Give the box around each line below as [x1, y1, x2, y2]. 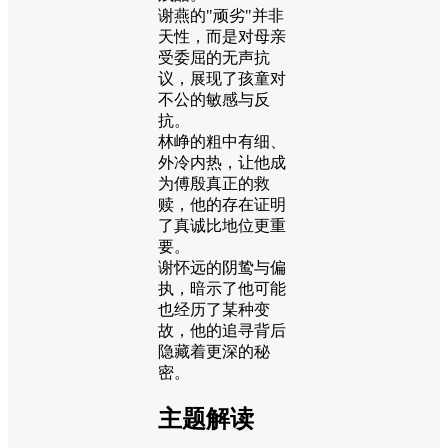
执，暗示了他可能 [158, 279, 286, 297]
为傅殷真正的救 [158, 174, 270, 192]
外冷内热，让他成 [158, 153, 286, 171]
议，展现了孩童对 [158, 69, 286, 87]
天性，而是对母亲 [158, 27, 286, 45]
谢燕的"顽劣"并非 [158, 6, 284, 24]
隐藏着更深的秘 [158, 342, 270, 360]
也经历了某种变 [158, 300, 270, 318]
